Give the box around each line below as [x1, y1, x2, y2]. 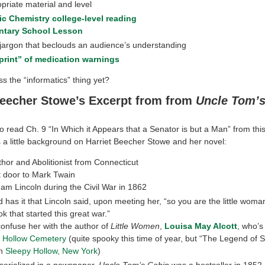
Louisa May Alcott [164, 221, 238, 231]
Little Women [111, 221, 160, 231]
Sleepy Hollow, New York [5, 245, 98, 256]
